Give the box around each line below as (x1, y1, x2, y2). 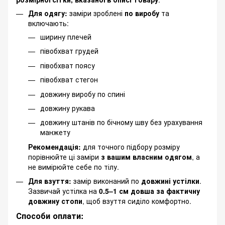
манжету (40, 127, 70, 138)
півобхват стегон (40, 74, 98, 85)
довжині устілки (141, 176, 199, 186)
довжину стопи (28, 196, 82, 206)
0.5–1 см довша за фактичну (99, 186, 200, 196)
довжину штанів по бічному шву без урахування (40, 117, 202, 128)
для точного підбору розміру (81, 141, 180, 152)
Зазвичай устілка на (28, 186, 99, 196)
